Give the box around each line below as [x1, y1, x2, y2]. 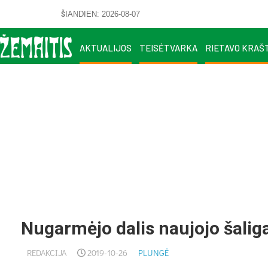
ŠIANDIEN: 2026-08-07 [61, 9, 140, 19]
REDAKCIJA [27, 247, 66, 258]
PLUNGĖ [138, 247, 169, 258]
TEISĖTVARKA [139, 42, 197, 53]
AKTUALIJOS [80, 42, 132, 53]
